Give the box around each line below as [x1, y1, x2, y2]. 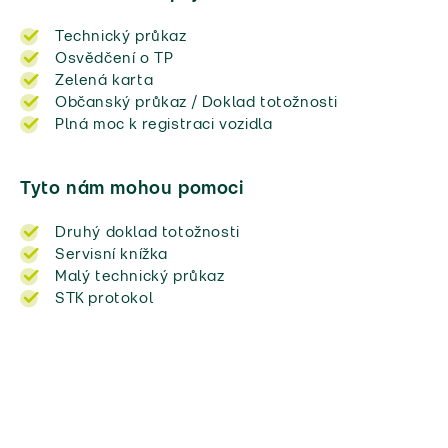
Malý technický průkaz [55, 269, 225, 284]
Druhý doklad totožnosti [55, 225, 240, 240]
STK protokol [55, 291, 154, 306]
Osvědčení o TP [55, 51, 174, 66]
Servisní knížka [55, 247, 168, 262]
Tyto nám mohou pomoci [20, 180, 244, 198]
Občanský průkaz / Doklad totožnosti [55, 95, 338, 110]
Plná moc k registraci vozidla [55, 117, 273, 132]
